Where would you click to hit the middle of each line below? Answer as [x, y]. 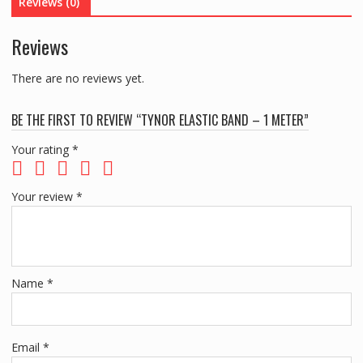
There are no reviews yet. [77, 78]
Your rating [41, 149]
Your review [43, 196]
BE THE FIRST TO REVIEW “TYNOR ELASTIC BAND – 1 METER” [160, 120]
